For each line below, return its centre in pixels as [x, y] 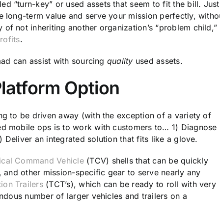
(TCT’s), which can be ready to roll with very [129, 184]
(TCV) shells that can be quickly [146, 160]
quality [120, 61]
